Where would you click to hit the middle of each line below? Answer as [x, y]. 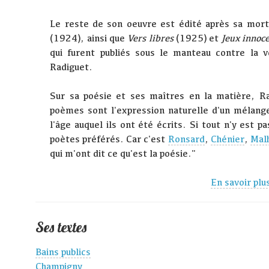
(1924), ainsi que [89, 38]
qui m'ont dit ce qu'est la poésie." [123, 154]
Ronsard [186, 139]
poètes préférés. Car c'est [109, 139]
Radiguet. [71, 67]
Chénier [227, 139]
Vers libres [150, 38]
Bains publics [63, 252]
